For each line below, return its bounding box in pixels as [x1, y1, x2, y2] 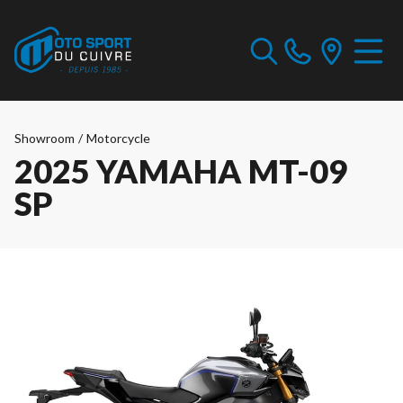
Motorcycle [86, 130, 150, 146]
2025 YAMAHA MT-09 [14, 151, 347, 191]
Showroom [14, 130, 75, 146]
